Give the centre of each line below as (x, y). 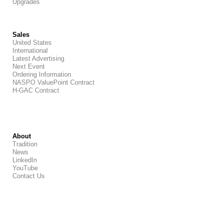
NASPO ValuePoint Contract (54, 82)
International (30, 50)
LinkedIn (25, 160)
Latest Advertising (38, 58)
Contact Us (29, 176)
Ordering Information (42, 74)
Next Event (29, 66)
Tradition (25, 144)
